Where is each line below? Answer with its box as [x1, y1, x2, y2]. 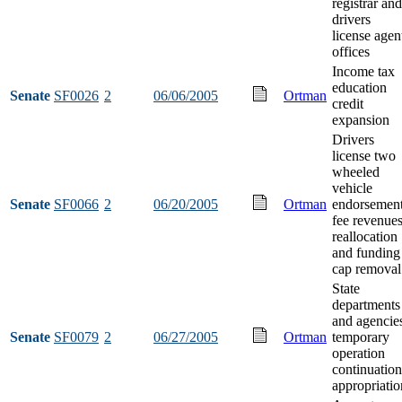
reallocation [332, 228, 398, 244]
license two [332, 147, 396, 163]
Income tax [332, 63, 395, 79]
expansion [332, 111, 389, 127]
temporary [332, 328, 389, 345]
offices [332, 43, 370, 59]
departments [332, 296, 400, 312]
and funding [332, 244, 400, 260]
